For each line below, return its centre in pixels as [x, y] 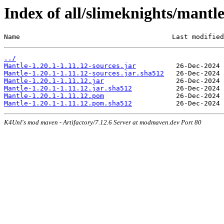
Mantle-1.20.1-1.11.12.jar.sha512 [68, 88]
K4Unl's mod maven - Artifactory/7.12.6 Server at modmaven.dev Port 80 [103, 122]
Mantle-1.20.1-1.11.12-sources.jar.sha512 [84, 73]
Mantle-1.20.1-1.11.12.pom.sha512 [68, 103]
